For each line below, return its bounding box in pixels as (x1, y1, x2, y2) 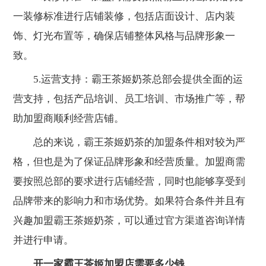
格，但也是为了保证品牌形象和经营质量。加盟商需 (13, 156, 246, 168)
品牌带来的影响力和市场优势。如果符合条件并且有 (13, 195, 246, 207)
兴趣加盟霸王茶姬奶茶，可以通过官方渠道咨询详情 (13, 215, 246, 227)
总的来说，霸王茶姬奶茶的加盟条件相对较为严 (13, 137, 246, 148)
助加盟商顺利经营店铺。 (13, 113, 125, 125)
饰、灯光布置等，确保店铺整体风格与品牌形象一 (13, 30, 236, 42)
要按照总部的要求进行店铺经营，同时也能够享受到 (13, 176, 246, 188)
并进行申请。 (13, 235, 74, 246)
